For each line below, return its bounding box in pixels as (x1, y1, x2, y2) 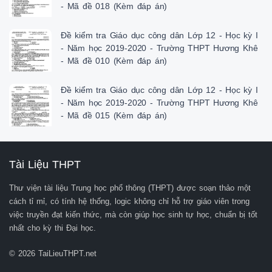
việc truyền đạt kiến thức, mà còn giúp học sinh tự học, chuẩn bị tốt (9, 210, 257, 220)
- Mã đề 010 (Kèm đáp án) (61, 56, 168, 66)
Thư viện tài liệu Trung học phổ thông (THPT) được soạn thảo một (9, 183, 251, 193)
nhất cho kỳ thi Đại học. (9, 223, 96, 233)
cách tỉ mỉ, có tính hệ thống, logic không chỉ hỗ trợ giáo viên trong (9, 197, 250, 206)
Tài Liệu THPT (9, 158, 81, 171)
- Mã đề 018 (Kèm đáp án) (61, 1, 168, 12)
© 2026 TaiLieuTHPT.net (9, 249, 97, 259)
